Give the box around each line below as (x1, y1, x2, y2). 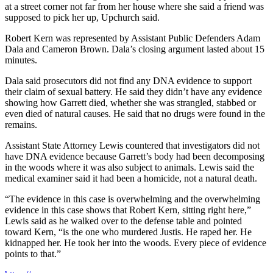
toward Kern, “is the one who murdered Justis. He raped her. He (5, 226, 252, 237)
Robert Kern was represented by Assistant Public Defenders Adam (5, 32, 260, 43)
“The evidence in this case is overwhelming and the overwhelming (5, 193, 260, 204)
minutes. (5, 54, 37, 65)
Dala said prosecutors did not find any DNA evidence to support (5, 75, 252, 86)
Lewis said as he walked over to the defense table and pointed (5, 215, 242, 226)
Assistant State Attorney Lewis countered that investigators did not (5, 140, 260, 151)
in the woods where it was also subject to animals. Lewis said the (5, 161, 254, 172)
